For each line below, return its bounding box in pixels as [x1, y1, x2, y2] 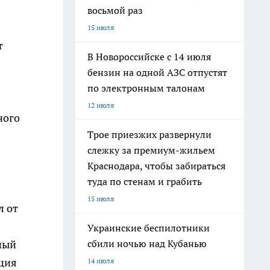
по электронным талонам [87, 82, 205, 94]
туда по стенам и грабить [87, 175, 202, 187]
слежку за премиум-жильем [87, 144, 215, 156]
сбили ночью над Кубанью [87, 237, 207, 250]
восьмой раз [87, 4, 143, 16]
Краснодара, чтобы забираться [87, 160, 225, 172]
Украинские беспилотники [87, 222, 210, 234]
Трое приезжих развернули [87, 128, 212, 140]
